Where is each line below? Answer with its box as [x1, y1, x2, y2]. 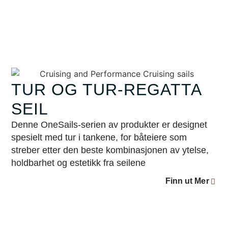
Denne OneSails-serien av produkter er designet [11, 120, 208, 130]
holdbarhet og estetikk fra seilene [11, 158, 146, 168]
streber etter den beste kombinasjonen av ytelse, [11, 145, 209, 156]
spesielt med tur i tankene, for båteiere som [11, 132, 187, 143]
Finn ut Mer [165, 177, 209, 186]
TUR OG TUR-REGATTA [11, 80, 201, 99]
